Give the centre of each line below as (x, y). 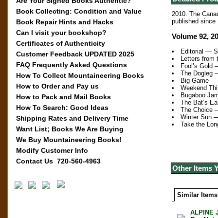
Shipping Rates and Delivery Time (72, 118)
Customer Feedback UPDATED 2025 (75, 54)
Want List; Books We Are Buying (70, 129)
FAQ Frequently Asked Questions (71, 65)
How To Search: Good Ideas (62, 108)
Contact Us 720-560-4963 (58, 161)
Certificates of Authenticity (60, 43)
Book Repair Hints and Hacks (64, 22)
